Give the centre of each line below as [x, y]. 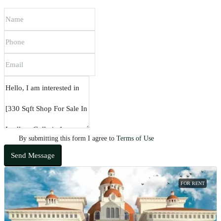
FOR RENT [193, 184]
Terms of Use [135, 139]
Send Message [33, 156]
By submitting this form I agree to [68, 139]
